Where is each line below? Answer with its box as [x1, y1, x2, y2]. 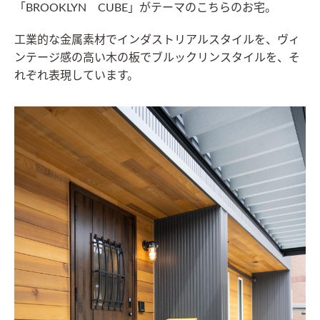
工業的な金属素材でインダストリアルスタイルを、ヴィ [14, 34, 300, 46]
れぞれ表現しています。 [14, 69, 139, 81]
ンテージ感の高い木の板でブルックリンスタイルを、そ [14, 51, 300, 64]
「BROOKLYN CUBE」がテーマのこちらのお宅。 [14, 1, 276, 14]
